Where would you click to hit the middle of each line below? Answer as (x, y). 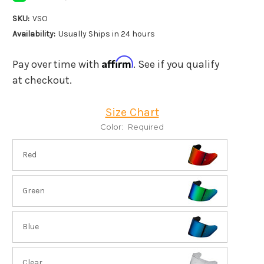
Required (146, 126)
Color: (113, 126)
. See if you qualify (176, 64)
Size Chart (132, 112)
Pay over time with (57, 64)
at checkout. (42, 80)
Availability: (34, 34)
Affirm (118, 62)
